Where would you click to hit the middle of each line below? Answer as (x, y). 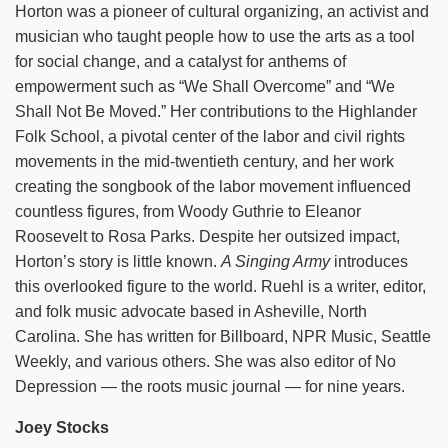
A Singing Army (275, 261)
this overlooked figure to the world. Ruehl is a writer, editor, (220, 286)
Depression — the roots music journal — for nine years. (210, 386)
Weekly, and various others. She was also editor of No (205, 361)
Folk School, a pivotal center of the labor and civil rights (210, 136)
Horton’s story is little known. (118, 261)
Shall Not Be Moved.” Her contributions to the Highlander (216, 111)
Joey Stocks (62, 427)
